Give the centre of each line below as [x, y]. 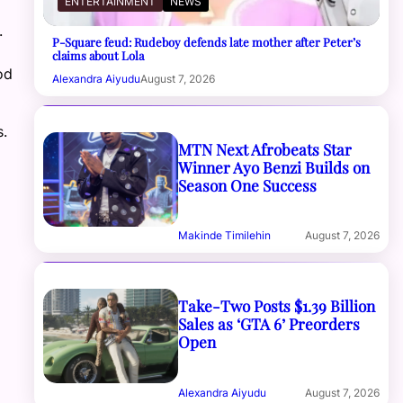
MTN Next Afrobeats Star [264, 148]
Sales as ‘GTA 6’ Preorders [269, 323]
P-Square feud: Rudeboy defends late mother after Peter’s [207, 41]
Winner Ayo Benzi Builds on [273, 166]
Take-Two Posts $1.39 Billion [276, 305]
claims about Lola [99, 55]
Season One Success [247, 184]
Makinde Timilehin [224, 236]
